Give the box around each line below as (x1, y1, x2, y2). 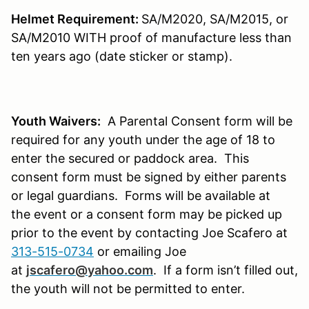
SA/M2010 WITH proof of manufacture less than (11, 30, 292, 45)
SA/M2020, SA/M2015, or (141, 11, 288, 26)
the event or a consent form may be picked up (11, 206, 282, 221)
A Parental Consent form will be (104, 113, 292, 128)
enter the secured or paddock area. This (11, 150, 249, 166)
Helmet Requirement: (11, 11, 141, 26)
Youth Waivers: (11, 113, 101, 128)
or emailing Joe (94, 243, 186, 259)
